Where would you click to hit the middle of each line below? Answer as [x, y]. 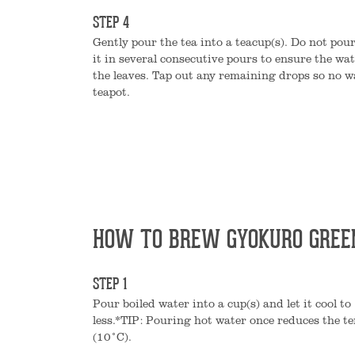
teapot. [111, 92]
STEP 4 [111, 24]
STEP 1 [110, 285]
